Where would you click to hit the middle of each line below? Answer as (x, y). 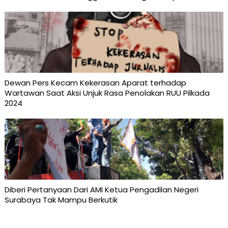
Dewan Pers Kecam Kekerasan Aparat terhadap (95, 83)
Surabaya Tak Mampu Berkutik (61, 200)
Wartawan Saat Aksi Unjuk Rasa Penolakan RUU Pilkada (107, 93)
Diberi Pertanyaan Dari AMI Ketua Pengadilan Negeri (101, 190)
